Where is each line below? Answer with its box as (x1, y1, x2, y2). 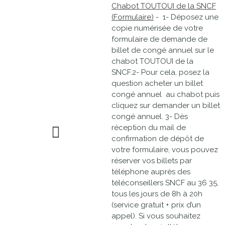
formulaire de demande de (111, 35, 207, 44)
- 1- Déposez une (154, 13, 218, 22)
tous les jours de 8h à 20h (111, 189, 202, 198)
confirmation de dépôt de (111, 134, 204, 143)
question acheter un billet (111, 79, 203, 88)
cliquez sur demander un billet (111, 101, 220, 110)
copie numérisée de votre (111, 24, 203, 33)
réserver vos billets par (111, 156, 192, 165)
